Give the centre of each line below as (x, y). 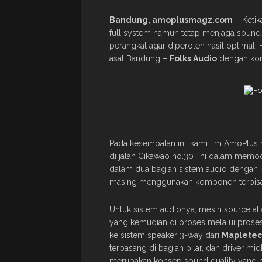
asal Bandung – (139, 58)
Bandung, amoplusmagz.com (171, 20)
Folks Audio (193, 58)
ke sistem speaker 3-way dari (166, 235)
